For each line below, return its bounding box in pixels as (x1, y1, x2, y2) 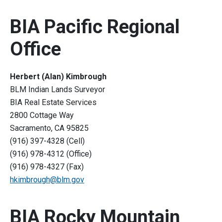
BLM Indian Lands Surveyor (10, 85, 107, 95)
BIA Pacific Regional (10, 16, 180, 38)
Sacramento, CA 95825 (10, 123, 91, 133)
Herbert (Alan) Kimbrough (10, 72, 107, 82)
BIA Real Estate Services (10, 98, 99, 108)
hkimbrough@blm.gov (10, 175, 84, 185)
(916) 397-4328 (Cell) (10, 136, 85, 146)
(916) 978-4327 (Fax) (10, 162, 84, 172)
